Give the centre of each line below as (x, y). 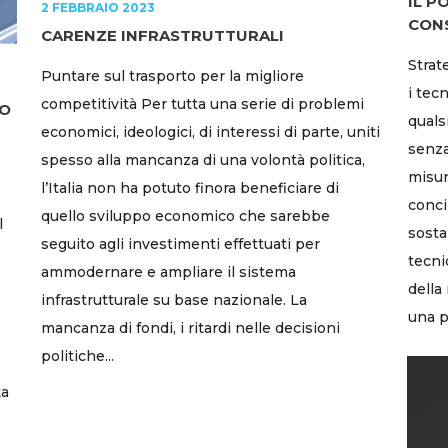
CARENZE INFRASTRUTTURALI (162, 35)
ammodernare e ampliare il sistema (168, 271)
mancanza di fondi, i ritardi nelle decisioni (190, 327)
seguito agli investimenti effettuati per (180, 243)
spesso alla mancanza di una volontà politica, (203, 159)
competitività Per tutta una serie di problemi (202, 103)
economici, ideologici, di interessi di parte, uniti (210, 131)
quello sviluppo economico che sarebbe (185, 215)
